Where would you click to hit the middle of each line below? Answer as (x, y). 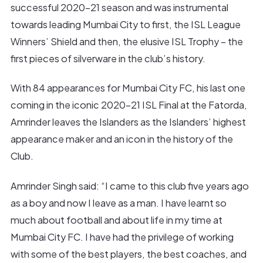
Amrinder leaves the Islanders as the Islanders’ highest (128, 122)
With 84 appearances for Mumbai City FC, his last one (128, 88)
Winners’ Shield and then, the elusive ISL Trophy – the (127, 41)
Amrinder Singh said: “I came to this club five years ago (129, 186)
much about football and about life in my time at (116, 220)
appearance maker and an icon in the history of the (122, 139)
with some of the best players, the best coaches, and (128, 254)
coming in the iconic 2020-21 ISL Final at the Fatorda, (129, 105)
